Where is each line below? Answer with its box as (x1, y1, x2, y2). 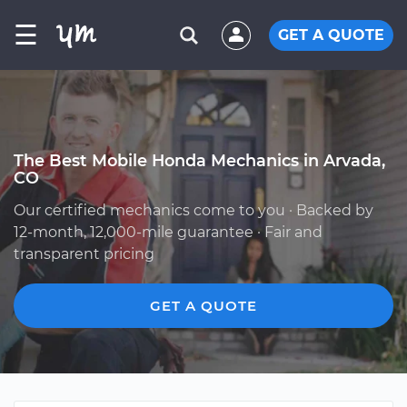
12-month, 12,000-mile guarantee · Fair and (14, 223, 323, 241)
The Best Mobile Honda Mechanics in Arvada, (14, 151, 385, 170)
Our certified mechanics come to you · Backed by (14, 202, 373, 219)
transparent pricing (14, 245, 154, 263)
